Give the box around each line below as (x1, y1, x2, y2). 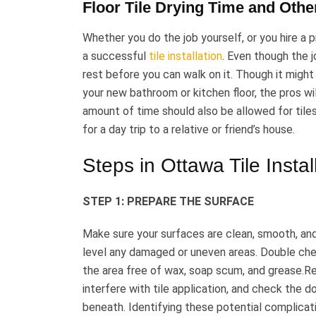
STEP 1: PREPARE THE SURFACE (83, 194, 254, 208)
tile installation (149, 49, 222, 63)
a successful (83, 49, 149, 63)
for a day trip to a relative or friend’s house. (83, 122, 295, 136)
